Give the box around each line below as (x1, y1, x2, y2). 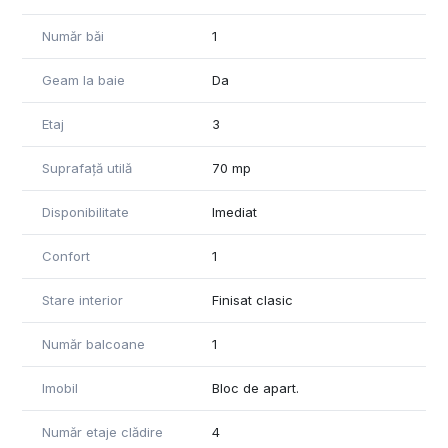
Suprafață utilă (42, 159, 132, 176)
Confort (42, 247, 90, 264)
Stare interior (42, 291, 123, 308)
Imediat (212, 203, 257, 220)
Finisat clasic (212, 291, 293, 308)
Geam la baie (42, 71, 125, 88)
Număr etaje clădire (42, 423, 163, 440)
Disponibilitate (42, 203, 129, 220)
